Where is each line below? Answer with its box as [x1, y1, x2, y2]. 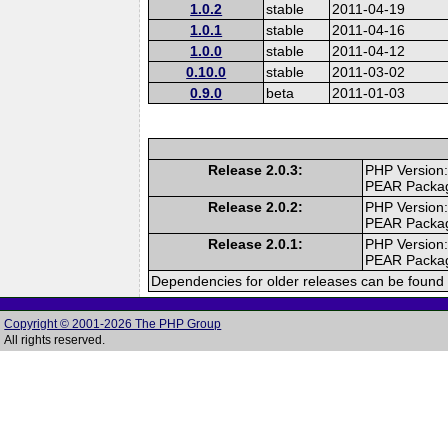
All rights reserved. [4, 333, 106, 347]
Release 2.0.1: [208, 235, 304, 252]
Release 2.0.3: [208, 161, 304, 178]
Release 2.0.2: [208, 198, 304, 215]
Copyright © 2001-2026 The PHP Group [4, 317, 222, 331]
